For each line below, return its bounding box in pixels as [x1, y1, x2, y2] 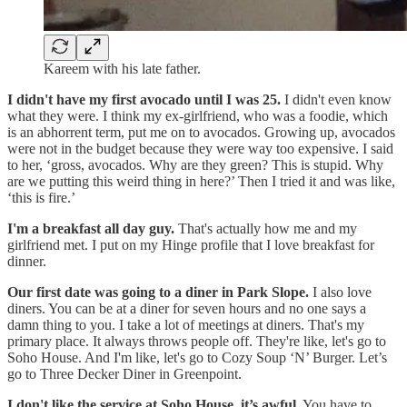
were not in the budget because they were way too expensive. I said [7, 140, 393, 156]
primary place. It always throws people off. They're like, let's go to [7, 333, 386, 349]
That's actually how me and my [178, 220, 357, 236]
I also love [313, 283, 372, 300]
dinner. [7, 253, 50, 269]
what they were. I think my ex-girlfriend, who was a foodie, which [7, 107, 388, 124]
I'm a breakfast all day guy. [7, 220, 178, 236]
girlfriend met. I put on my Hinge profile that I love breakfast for [7, 236, 374, 253]
